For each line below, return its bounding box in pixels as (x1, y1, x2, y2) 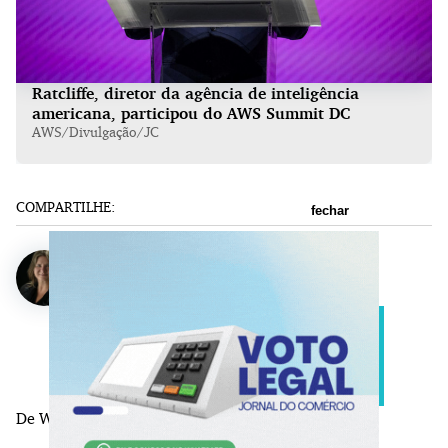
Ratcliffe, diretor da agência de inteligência (32, 83, 359, 104)
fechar (311, 203, 349, 218)
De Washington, (16, 408, 125, 429)
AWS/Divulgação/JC (32, 123, 159, 141)
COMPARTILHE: (16, 198, 115, 216)
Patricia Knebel (80, 268, 184, 289)
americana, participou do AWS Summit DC (32, 103, 350, 124)
